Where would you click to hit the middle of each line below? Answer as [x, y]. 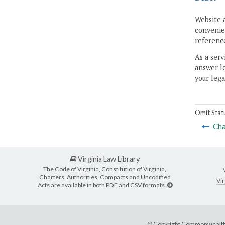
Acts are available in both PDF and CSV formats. [102, 185]
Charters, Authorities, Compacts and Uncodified [105, 177]
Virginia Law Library [108, 159]
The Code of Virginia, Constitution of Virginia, [105, 169]
